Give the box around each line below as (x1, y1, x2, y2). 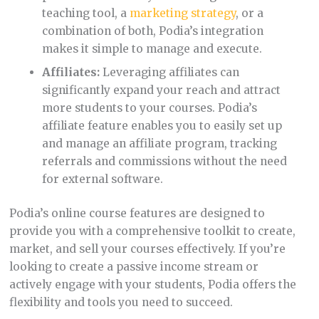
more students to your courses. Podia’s (42, 100, 258, 115)
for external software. (42, 172, 164, 186)
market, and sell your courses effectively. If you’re (9, 241, 286, 256)
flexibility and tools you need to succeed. (9, 295, 233, 309)
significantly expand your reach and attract (42, 83, 281, 97)
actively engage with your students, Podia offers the (9, 277, 296, 291)
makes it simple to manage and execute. (42, 41, 263, 56)
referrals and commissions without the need (42, 154, 288, 168)
